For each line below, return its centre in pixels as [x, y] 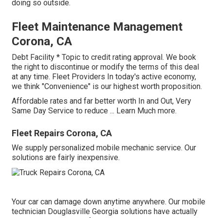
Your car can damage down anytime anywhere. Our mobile [109, 201]
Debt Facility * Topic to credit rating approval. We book [104, 57]
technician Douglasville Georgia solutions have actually [105, 211]
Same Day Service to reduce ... [64, 111]
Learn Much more [146, 111]
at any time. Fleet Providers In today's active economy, [104, 77]
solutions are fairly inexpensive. [66, 158]
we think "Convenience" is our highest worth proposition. [107, 87]
